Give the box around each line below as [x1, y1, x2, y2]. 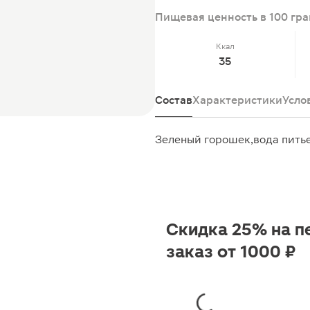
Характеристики [192, 93, 282, 107]
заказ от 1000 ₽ [166, 242, 295, 262]
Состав [155, 93, 192, 107]
